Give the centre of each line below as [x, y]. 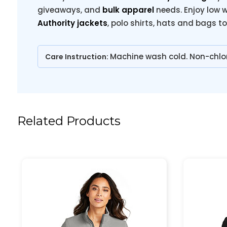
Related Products [69, 121]
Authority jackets [72, 23]
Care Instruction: [77, 57]
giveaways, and [70, 10]
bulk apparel [128, 10]
